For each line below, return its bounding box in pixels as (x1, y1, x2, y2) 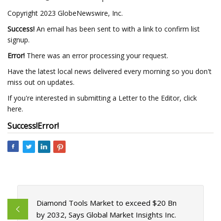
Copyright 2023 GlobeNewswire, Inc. (7, 8, 123, 18)
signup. (7, 35, 30, 44)
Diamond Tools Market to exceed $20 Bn (36, 198, 177, 208)
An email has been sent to (35, 24, 122, 34)
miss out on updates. (7, 77, 74, 87)
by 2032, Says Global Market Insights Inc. (36, 210, 176, 220)
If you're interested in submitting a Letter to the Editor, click (7, 93, 197, 103)
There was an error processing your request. (25, 51, 168, 60)
